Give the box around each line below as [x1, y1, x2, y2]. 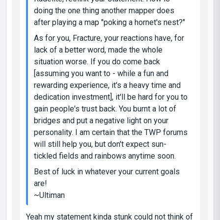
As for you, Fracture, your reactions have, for [34, 33, 184, 43]
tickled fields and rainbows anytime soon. [34, 151, 176, 161]
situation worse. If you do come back [34, 56, 160, 66]
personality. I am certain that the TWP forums [34, 127, 188, 137]
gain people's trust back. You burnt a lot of [34, 104, 176, 113]
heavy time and [129, 80, 181, 90]
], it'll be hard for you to [110, 92, 188, 102]
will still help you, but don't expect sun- [34, 139, 166, 149]
